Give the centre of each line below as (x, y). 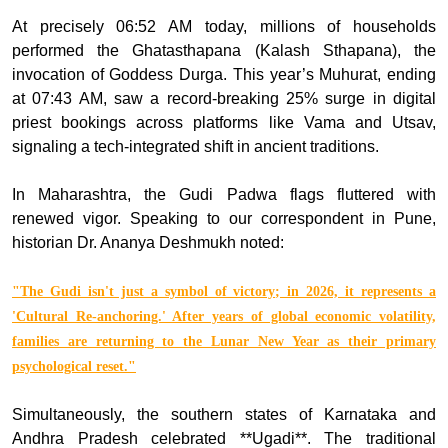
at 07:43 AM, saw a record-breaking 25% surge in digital (224, 99)
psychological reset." (74, 367)
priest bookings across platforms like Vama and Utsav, (224, 123)
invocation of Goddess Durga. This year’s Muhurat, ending (224, 75)
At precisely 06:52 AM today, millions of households (224, 27)
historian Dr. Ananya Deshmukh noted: (148, 243)
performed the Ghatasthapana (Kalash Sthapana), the (224, 51)
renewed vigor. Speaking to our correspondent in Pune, (224, 219)
